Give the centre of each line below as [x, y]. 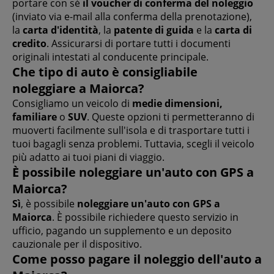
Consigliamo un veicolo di [72, 103]
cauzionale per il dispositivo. [77, 244]
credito [29, 43]
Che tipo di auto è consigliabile [105, 72]
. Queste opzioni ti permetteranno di [171, 117]
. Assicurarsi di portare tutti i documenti [139, 43]
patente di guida [154, 30]
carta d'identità [61, 30]
